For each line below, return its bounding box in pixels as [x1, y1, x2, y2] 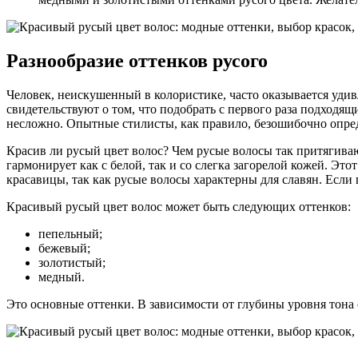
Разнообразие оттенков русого [6, 50, 268, 72]
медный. [38, 270, 85, 284]
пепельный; [38, 227, 102, 241]
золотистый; [38, 256, 105, 270]
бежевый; [38, 241, 90, 256]
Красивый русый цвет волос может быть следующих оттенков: [6, 200, 351, 214]
